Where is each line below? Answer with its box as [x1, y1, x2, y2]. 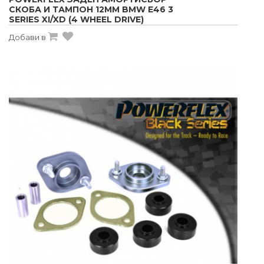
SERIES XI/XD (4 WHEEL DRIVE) [9, 14, 144, 25]
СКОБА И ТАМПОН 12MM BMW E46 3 [9, 4, 173, 15]
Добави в [9, 32, 46, 42]
